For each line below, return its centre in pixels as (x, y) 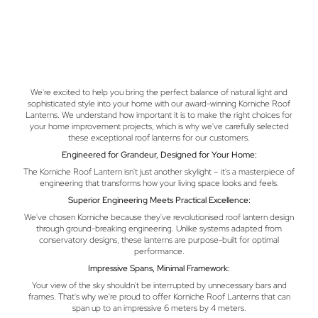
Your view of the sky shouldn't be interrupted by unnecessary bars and (159, 285)
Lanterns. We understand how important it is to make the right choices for (159, 115)
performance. (159, 251)
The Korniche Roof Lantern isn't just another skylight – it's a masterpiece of (159, 172)
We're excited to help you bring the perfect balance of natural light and (159, 92)
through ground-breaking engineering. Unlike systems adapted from (159, 229)
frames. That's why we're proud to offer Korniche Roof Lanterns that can (159, 297)
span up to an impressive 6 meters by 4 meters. (159, 308)
